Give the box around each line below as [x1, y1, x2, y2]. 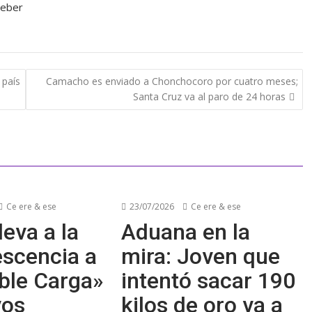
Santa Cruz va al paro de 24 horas [132, 89, 286, 103]
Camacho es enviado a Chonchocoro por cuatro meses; [45, 74, 298, 88]
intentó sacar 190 [121, 267, 296, 294]
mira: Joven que [121, 243, 281, 270]
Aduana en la [121, 219, 251, 245]
